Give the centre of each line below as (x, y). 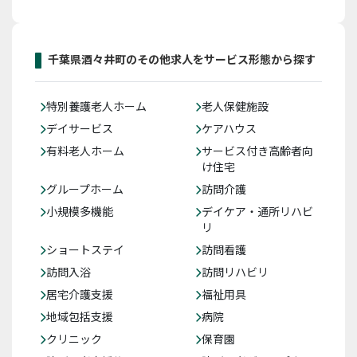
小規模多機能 (80, 212)
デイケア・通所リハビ (257, 212)
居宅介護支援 (80, 294)
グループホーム (85, 189)
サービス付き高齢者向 (257, 151)
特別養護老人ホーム (96, 106)
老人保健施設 (235, 106)
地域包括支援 (80, 317)
